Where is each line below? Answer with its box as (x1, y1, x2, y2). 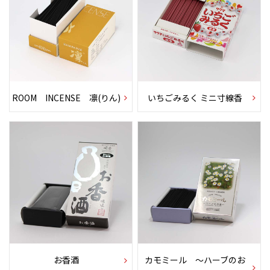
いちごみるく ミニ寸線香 (147, 91, 242, 104)
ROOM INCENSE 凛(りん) (11, 91, 121, 104)
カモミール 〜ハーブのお (144, 254, 245, 266)
